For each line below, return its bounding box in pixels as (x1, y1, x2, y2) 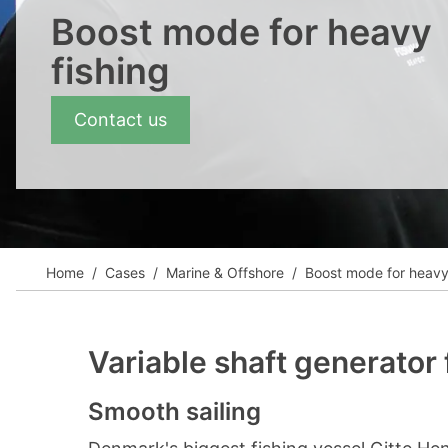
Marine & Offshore (162, 264, 284, 281)
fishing (51, 49, 170, 93)
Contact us (74, 109, 167, 130)
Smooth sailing (88, 397, 261, 426)
